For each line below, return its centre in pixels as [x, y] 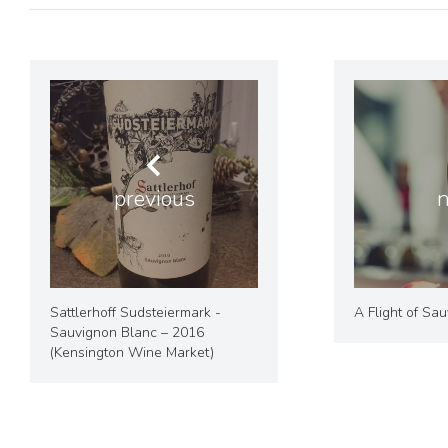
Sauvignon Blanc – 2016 [127, 333]
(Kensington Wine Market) [132, 353]
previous [154, 199]
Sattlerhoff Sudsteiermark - [135, 313]
